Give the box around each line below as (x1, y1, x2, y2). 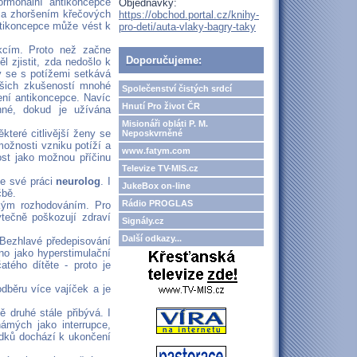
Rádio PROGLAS (122, 198, 193, 208)
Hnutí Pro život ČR (122, 101, 200, 111)
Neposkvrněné (122, 128, 182, 138)
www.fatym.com (122, 146, 190, 155)
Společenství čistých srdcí (122, 84, 232, 93)
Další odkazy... (122, 233, 182, 243)
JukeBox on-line (122, 181, 190, 190)
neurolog (56, 175, 101, 188)
